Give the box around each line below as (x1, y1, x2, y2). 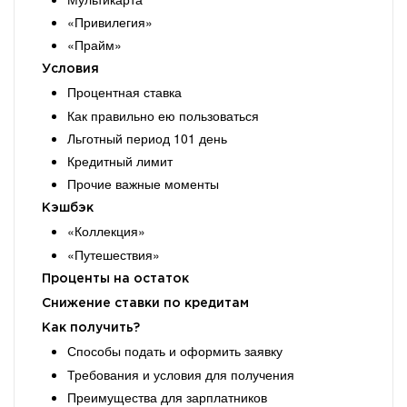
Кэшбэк (42, 203, 94, 214)
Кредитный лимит (67, 151, 173, 170)
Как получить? (42, 323, 140, 334)
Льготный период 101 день (67, 128, 227, 147)
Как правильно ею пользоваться (67, 105, 259, 124)
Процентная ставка (67, 83, 182, 102)
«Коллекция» (67, 222, 145, 241)
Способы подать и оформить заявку (67, 342, 283, 361)
